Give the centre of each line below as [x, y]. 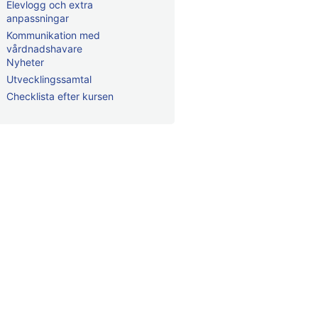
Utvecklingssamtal [49, 79]
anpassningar [38, 18]
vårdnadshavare [44, 49]
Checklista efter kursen [60, 96]
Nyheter [25, 62]
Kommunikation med [53, 35]
